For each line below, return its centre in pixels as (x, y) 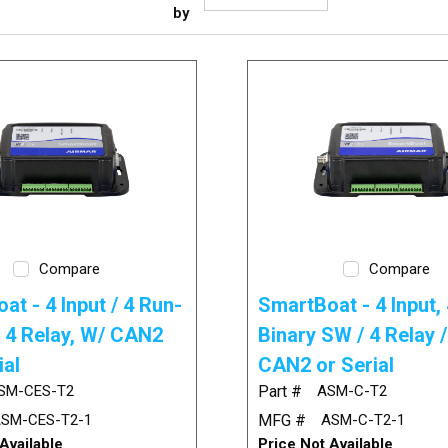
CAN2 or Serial (325, 365)
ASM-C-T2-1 (362, 420)
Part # (279, 392)
